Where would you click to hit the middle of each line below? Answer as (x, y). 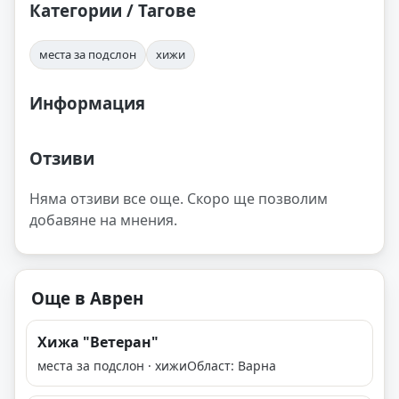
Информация (87, 102)
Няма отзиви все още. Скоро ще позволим (179, 199)
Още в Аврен (87, 298)
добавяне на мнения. (103, 220)
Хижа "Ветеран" (98, 342)
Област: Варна (232, 366)
